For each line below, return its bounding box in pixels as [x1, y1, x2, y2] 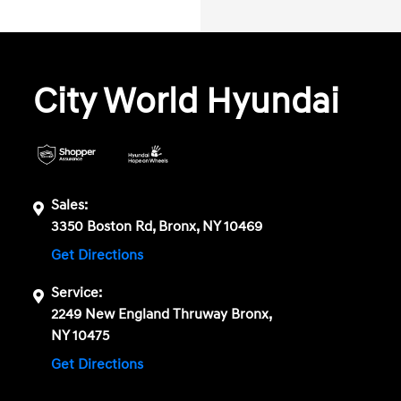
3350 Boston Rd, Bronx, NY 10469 [51, 218, 263, 236]
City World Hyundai [33, 80, 340, 125]
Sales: [51, 196, 89, 215]
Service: [51, 283, 103, 302]
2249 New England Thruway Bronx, [51, 304, 272, 323]
